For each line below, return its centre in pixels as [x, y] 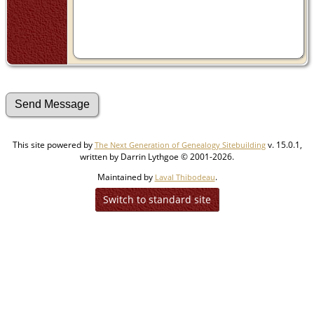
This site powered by [53, 144]
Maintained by [126, 177]
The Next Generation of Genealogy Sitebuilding [180, 144]
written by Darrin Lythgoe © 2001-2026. [157, 156]
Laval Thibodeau [185, 177]
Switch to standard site [157, 199]
